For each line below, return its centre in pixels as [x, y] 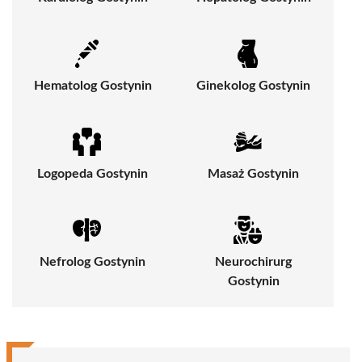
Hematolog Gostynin [93, 86]
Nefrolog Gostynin [93, 262]
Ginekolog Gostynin [253, 86]
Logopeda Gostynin [93, 174]
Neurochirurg [253, 262]
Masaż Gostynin [253, 174]
